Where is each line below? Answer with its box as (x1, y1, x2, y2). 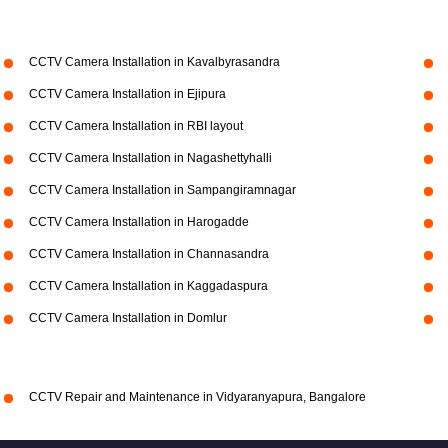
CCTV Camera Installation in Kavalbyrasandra (28, 55, 280, 69)
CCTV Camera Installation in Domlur (28, 311, 227, 325)
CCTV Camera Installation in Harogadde (28, 215, 249, 229)
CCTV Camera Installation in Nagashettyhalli (28, 151, 272, 165)
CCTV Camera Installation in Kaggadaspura (28, 279, 268, 293)
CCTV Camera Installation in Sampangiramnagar (28, 183, 296, 197)
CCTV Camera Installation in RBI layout (28, 119, 243, 133)
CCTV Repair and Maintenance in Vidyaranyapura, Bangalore (28, 390, 366, 404)
